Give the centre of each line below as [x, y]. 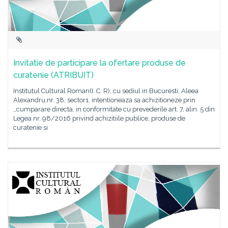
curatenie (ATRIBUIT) [53, 75]
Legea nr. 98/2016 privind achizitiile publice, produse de [99, 118]
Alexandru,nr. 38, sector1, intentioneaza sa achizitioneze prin [104, 100]
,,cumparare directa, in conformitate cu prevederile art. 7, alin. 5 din [114, 109]
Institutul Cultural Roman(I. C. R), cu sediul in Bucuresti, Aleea [106, 91]
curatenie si [31, 127]
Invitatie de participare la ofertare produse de [99, 63]
